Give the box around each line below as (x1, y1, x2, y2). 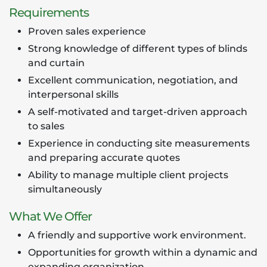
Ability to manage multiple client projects (28, 169, 228, 181)
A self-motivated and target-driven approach (28, 106, 247, 117)
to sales (28, 120, 64, 132)
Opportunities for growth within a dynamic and (28, 247, 257, 258)
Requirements (9, 5, 89, 20)
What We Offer (9, 209, 92, 223)
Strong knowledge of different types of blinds (28, 43, 247, 54)
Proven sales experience (28, 26, 146, 37)
